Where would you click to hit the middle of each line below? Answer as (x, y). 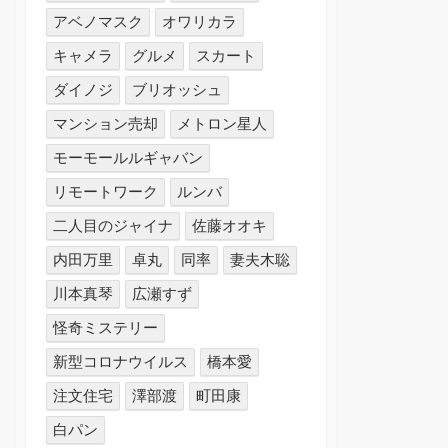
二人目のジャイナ (113, 226)
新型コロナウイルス (121, 362)
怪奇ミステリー (106, 328)
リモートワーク (106, 192)
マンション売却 (106, 124)
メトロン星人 (222, 124)
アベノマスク (98, 22)
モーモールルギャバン (128, 158)
